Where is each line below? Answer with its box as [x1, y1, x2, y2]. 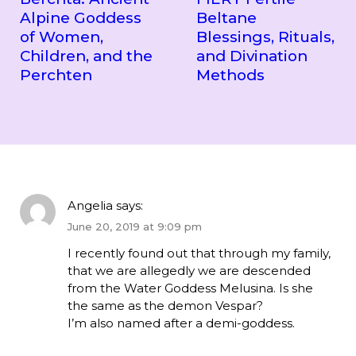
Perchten [19, 66, 92, 85]
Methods [195, 66, 265, 85]
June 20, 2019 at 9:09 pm [67, 219, 202, 233]
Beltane [195, 9, 257, 28]
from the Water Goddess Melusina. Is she [67, 280, 313, 296]
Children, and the [19, 47, 153, 66]
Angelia [67, 197, 113, 213]
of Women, [19, 28, 103, 47]
